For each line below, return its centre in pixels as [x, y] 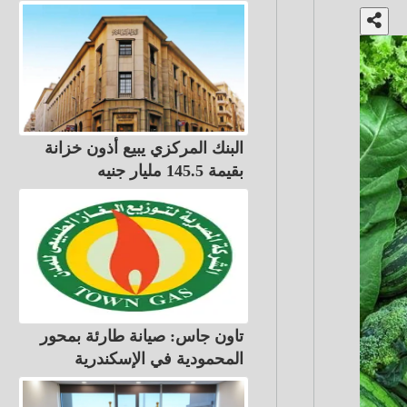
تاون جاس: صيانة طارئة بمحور [141, 336]
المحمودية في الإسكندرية [159, 359]
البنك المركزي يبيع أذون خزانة [144, 148]
